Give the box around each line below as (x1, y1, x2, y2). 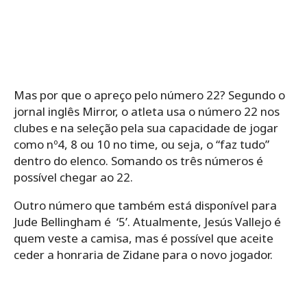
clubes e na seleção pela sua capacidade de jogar (14, 119, 278, 136)
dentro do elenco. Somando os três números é (14, 152, 263, 169)
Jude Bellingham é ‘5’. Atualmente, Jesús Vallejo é (14, 213, 281, 230)
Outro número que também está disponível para (14, 197, 277, 213)
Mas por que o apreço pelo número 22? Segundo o (14, 86, 285, 103)
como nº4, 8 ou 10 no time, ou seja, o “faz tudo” (14, 136, 269, 152)
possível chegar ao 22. (14, 169, 133, 185)
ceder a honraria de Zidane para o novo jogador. (14, 246, 273, 262)
